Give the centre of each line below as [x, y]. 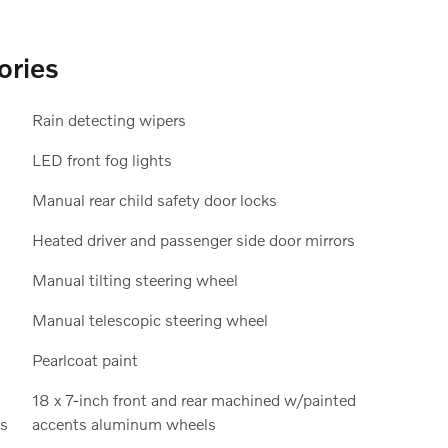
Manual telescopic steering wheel [149, 319]
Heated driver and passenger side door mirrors [193, 239]
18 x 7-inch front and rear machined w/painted [193, 399]
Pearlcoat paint [84, 359]
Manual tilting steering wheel [134, 279]
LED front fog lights [101, 159]
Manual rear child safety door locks [154, 199]
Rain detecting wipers [108, 119]
